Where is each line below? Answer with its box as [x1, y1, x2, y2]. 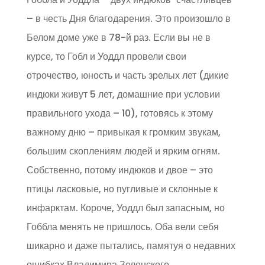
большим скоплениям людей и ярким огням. [26, 144, 220, 158]
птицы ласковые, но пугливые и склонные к [26, 182, 218, 196]
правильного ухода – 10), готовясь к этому [26, 106, 213, 120]
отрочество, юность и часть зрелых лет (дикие [26, 69, 229, 82]
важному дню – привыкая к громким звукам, [26, 125, 221, 139]
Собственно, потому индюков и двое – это [26, 163, 213, 177]
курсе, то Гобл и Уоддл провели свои [26, 50, 186, 63]
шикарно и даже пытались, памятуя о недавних [26, 239, 235, 253]
